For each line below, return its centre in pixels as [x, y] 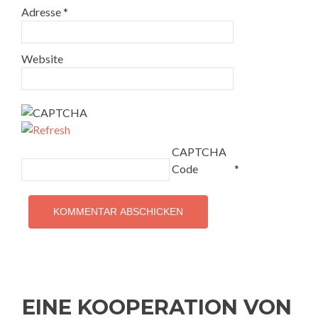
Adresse [42, 12]
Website [42, 59]
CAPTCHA [199, 152]
